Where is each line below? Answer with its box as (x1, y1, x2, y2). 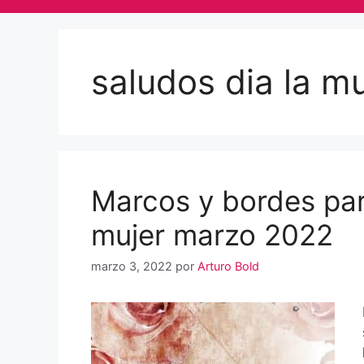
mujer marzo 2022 (91, 218, 333, 252)
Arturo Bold (197, 259, 259, 274)
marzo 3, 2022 (91, 259, 172, 274)
